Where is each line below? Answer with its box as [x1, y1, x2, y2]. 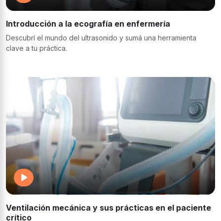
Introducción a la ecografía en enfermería [6, 19, 170, 29]
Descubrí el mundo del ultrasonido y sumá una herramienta [6, 34, 196, 42]
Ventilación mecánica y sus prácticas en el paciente [6, 202, 211, 213]
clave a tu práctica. [6, 44, 67, 53]
